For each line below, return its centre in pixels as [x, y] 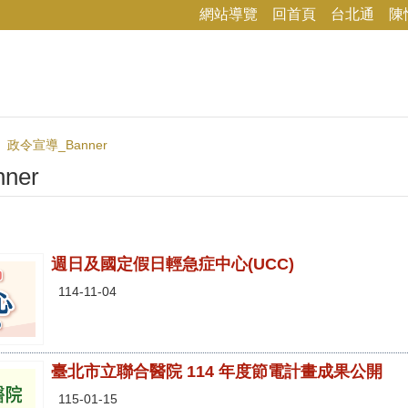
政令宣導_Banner [57, 145]
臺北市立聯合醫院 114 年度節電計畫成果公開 [217, 372]
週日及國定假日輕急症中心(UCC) [173, 264]
